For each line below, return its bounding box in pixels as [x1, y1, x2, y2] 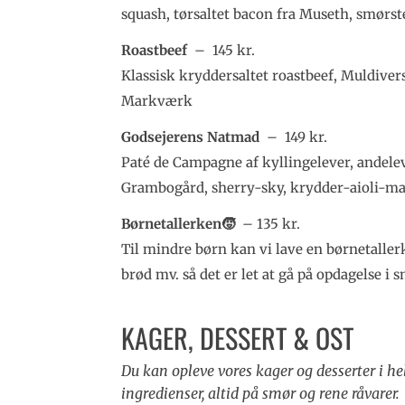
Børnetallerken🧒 [121, 215, 240, 233]
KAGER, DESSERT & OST [121, 316, 354, 358]
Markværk [121, 92, 193, 110]
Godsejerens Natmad [121, 128, 260, 146]
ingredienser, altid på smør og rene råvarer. [121, 383, 400, 402]
